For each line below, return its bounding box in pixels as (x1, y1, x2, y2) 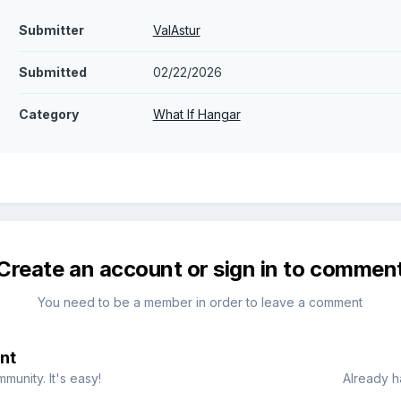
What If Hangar (152, 107, 241, 123)
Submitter (18, 22, 84, 38)
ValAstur (152, 22, 200, 38)
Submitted (18, 64, 87, 81)
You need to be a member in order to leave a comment (38, 294, 363, 311)
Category (18, 107, 79, 123)
